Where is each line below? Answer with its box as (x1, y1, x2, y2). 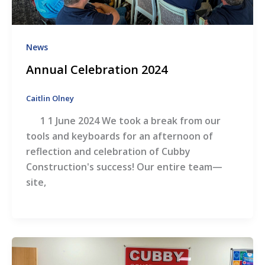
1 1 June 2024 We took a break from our (25, 114, 221, 127)
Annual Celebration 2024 (25, 62, 167, 78)
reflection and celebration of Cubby (25, 144, 190, 158)
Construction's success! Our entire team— (25, 160, 222, 173)
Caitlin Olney (25, 93, 74, 104)
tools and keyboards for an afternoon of (25, 129, 213, 143)
